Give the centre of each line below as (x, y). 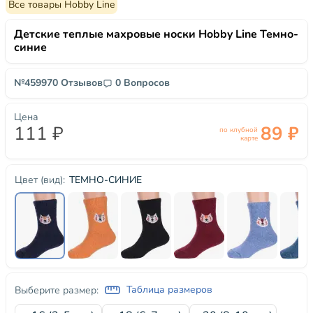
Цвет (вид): (40, 180)
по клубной (239, 130)
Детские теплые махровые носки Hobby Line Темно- (156, 34)
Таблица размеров (169, 290)
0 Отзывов (78, 83)
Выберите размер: (57, 290)
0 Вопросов (143, 83)
